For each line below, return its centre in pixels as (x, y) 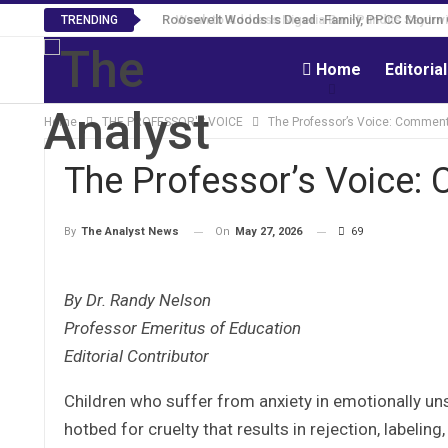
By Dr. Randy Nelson (137, 299)
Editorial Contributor (136, 355)
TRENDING (89, 20)
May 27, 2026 (268, 231)
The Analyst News (130, 232)
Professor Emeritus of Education (182, 327)
